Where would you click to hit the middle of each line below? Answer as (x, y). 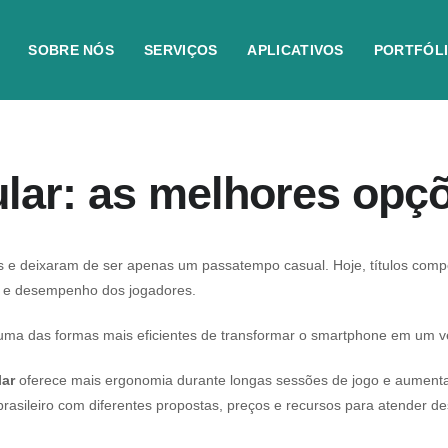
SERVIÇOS (181, 50)
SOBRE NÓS (71, 50)
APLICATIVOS (295, 50)
